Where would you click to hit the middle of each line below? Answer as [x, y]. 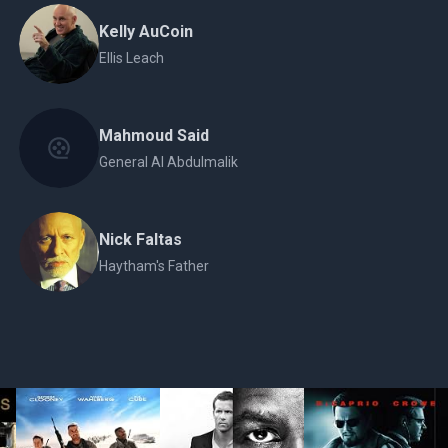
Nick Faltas [140, 239]
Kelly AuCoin [145, 31]
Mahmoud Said [153, 135]
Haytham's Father [153, 266]
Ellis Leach [131, 58]
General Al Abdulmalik [168, 162]
